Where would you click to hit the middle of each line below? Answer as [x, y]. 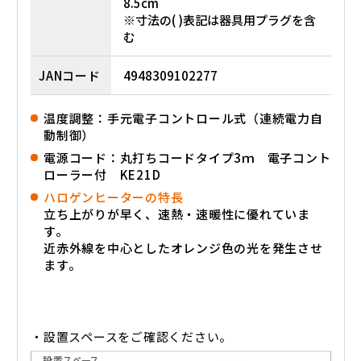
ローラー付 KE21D [102, 175]
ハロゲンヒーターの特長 [114, 197]
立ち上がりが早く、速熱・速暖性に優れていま [177, 214]
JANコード [70, 76]
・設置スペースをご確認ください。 [131, 337]
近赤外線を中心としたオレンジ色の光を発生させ [183, 248]
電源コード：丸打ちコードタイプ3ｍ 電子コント [187, 158]
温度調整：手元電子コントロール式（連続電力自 [183, 118]
